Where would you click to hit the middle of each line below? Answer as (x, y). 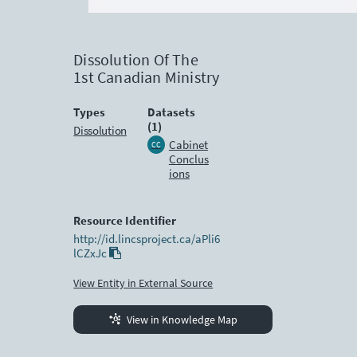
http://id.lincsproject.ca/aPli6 (147, 238)
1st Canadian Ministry (147, 76)
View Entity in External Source (143, 282)
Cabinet (188, 144)
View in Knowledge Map (182, 319)
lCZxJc (92, 253)
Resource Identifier (125, 220)
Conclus (188, 159)
